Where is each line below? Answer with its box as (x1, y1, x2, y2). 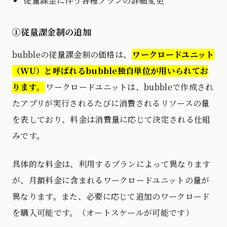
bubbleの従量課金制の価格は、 (12, 48, 132, 60)
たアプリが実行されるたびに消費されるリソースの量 (12, 97, 210, 109)
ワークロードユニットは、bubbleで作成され (46, 81, 214, 93)
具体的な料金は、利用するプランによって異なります (12, 158, 211, 170)
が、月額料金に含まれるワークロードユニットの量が (12, 174, 210, 186)
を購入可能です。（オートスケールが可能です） (12, 206, 194, 218)
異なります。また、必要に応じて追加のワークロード (12, 190, 210, 202)
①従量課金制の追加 (12, 25, 91, 38)
